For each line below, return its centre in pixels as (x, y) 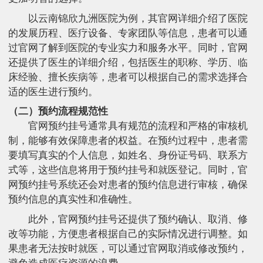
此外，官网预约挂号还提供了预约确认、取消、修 (138, 219)
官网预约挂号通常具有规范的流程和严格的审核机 (138, 126)
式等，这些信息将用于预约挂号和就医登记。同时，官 (128, 170)
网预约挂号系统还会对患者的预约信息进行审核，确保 (128, 185)
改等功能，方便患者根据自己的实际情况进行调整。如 (128, 234)
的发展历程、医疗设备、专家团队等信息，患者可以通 (128, 33)
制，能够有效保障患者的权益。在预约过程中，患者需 (128, 141)
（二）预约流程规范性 (58, 112)
